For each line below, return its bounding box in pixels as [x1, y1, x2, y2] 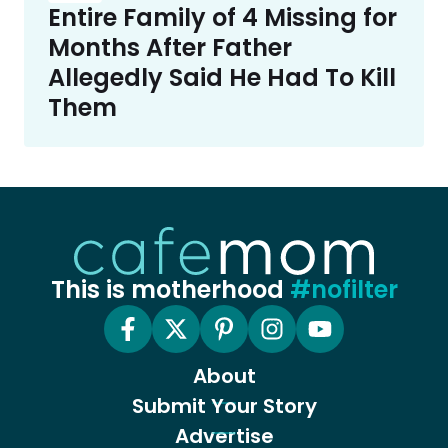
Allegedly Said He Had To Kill [48, 60, 396, 94]
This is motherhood [50, 272, 290, 306]
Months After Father [48, 30, 292, 64]
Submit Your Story [131, 391, 317, 420]
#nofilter [289, 272, 398, 306]
